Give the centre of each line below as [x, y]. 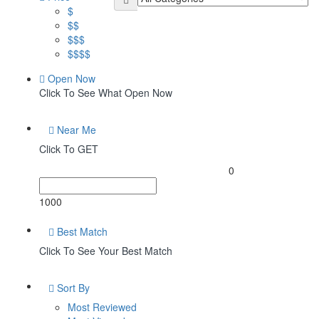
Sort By [72, 287]
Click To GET [69, 148]
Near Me [75, 129]
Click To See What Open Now [106, 92]
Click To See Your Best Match [106, 250]
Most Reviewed [102, 307]
